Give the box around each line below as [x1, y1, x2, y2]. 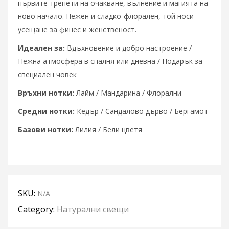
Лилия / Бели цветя [73, 124, 142, 134]
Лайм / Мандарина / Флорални [74, 87, 181, 98]
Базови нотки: [18, 124, 73, 134]
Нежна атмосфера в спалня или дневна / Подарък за [18, 56, 202, 66]
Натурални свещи [57, 203, 129, 215]
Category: [18, 203, 57, 215]
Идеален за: [18, 42, 65, 53]
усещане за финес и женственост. [18, 24, 136, 34]
